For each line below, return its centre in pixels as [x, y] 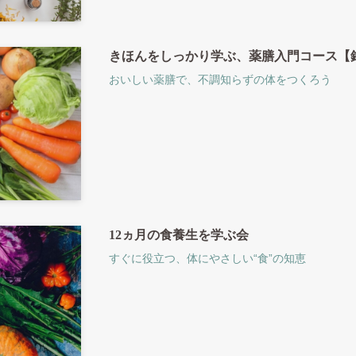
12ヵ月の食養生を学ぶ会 [179, 235]
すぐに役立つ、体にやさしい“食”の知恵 [208, 259]
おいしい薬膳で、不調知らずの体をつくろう [221, 80]
